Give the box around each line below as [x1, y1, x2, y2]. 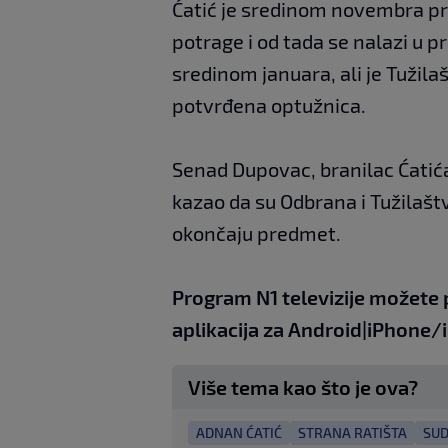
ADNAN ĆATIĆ [196, 423, 282, 441]
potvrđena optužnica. [172, 92, 366, 117]
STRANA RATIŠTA [298, 423, 407, 441]
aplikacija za [172, 316, 288, 341]
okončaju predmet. [172, 220, 341, 245]
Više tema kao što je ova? [188, 374, 418, 399]
